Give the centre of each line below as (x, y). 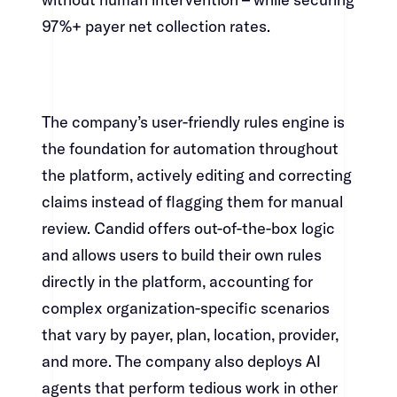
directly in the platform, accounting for (177, 282)
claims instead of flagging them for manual (192, 202)
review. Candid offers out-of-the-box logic (188, 229)
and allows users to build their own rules (181, 255)
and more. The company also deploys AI (181, 362)
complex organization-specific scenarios (185, 308)
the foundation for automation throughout (190, 149)
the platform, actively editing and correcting (196, 175)
